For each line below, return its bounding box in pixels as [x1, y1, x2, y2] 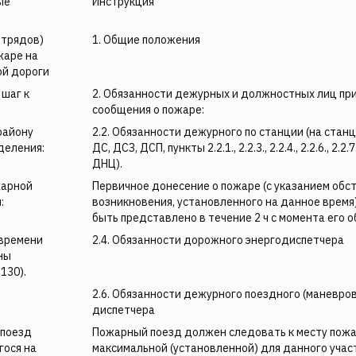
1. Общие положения [92, 33, 200, 47]
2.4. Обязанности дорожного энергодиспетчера [92, 233, 344, 247]
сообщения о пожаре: [92, 103, 204, 117]
